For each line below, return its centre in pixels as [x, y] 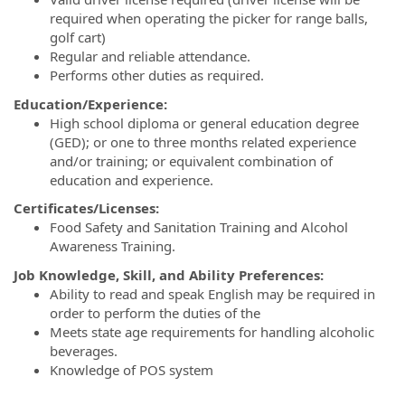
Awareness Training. [114, 246]
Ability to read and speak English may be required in [212, 293]
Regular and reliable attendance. [152, 56]
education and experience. [133, 179]
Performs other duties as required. [159, 75]
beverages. [85, 350]
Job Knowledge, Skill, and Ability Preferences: [169, 274]
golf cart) [78, 37]
